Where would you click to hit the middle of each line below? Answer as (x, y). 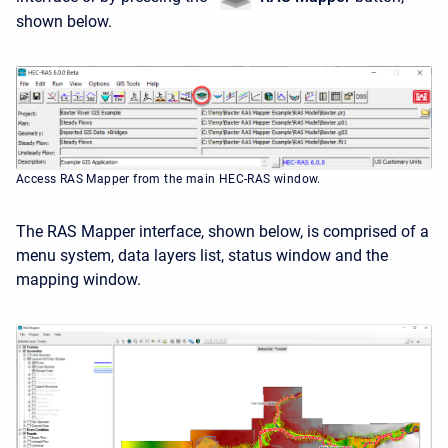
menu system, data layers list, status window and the (202, 256)
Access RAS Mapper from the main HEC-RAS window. (168, 179)
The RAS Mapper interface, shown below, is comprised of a (222, 232)
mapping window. (78, 280)
